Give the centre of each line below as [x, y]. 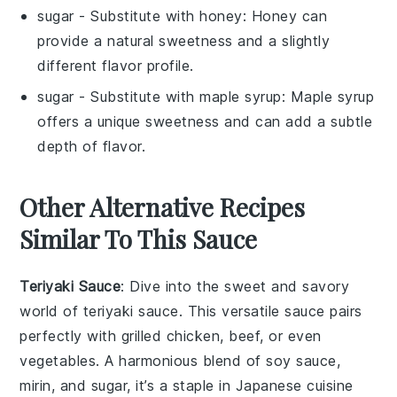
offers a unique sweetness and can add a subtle [205, 122]
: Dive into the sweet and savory [235, 287]
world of [51, 311]
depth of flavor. [92, 147]
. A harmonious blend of [181, 361]
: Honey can [285, 16]
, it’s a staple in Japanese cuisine [240, 386]
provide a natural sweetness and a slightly [184, 41]
